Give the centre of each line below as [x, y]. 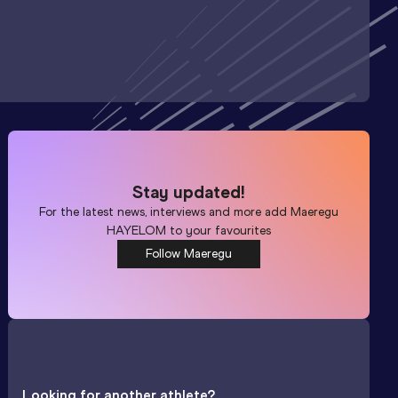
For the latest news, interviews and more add [165, 211]
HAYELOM [137, 230]
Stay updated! [189, 191]
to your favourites [219, 230]
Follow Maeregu [189, 253]
